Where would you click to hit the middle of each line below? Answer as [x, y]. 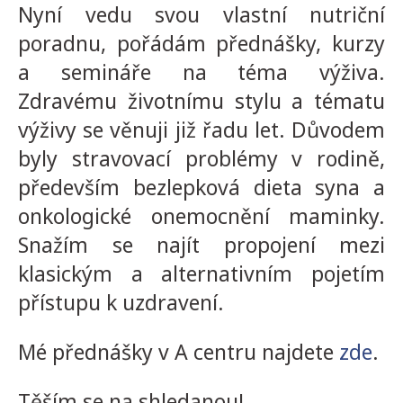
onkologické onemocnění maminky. [201, 216]
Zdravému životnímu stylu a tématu [201, 101]
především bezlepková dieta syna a [201, 187]
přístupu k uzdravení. [121, 302]
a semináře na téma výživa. [201, 72]
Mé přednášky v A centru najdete [179, 352]
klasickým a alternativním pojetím [201, 273]
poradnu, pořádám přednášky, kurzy [201, 43]
